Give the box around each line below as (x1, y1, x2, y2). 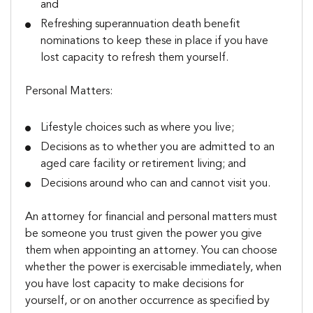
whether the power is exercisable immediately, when (25, 262, 282, 273)
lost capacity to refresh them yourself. (41, 52, 229, 64)
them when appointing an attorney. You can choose (25, 245, 277, 256)
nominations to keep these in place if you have (41, 36, 269, 47)
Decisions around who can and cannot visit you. (41, 178, 271, 189)
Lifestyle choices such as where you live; (41, 122, 235, 133)
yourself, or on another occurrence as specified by (25, 296, 270, 307)
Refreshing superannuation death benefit (41, 19, 241, 30)
